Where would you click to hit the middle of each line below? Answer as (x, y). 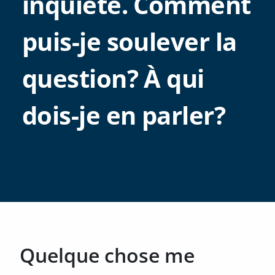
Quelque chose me (107, 255)
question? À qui (113, 78)
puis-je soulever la (130, 41)
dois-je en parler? (124, 115)
